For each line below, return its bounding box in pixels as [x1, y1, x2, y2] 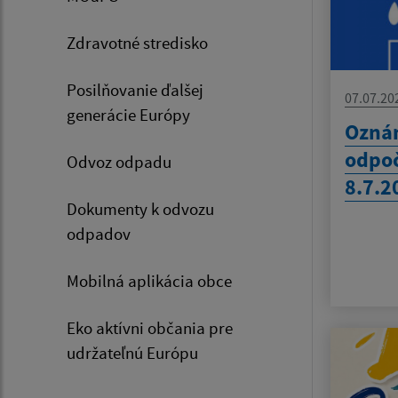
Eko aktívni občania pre [67, 316, 233, 338]
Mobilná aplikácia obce [67, 269, 232, 291]
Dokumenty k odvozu [67, 197, 214, 219]
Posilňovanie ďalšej [67, 78, 203, 100]
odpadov [67, 222, 131, 244]
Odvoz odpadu [67, 150, 171, 172]
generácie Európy [67, 103, 190, 125]
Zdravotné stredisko [67, 31, 208, 53]
